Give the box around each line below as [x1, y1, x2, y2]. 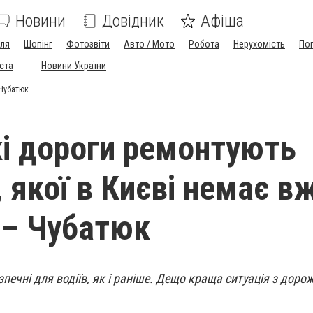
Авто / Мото [124, 38, 175, 50]
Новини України [41, 60, 106, 71]
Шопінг [24, 38, 52, 50]
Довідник [102, 11, 164, 31]
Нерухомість [233, 38, 285, 50]
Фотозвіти [66, 38, 110, 50]
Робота [189, 38, 219, 50]
